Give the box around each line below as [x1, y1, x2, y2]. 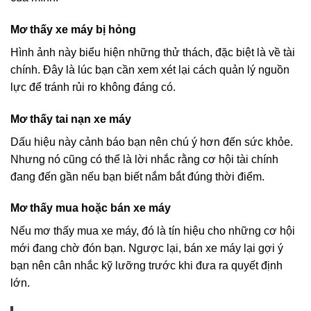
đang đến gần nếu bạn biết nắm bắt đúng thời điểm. [10, 170, 264, 183]
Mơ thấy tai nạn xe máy [10, 112, 131, 125]
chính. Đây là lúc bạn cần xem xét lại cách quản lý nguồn [10, 63, 289, 76]
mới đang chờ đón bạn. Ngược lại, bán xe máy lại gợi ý [10, 242, 283, 255]
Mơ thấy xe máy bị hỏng [10, 23, 136, 35]
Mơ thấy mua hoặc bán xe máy [10, 202, 171, 215]
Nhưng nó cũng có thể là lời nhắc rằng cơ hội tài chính [10, 153, 278, 165]
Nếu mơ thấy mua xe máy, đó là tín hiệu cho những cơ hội [10, 225, 295, 237]
